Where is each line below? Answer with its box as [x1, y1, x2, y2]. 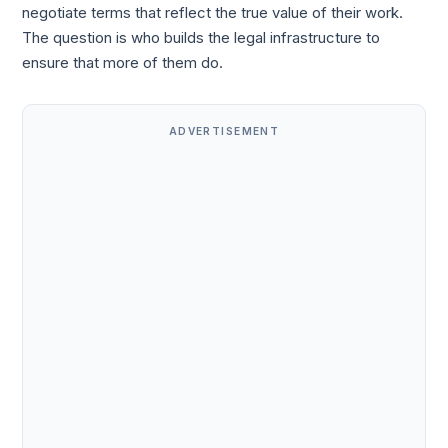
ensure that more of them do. [22, 53, 224, 72]
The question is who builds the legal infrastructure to [22, 28, 381, 47]
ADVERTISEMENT [168, 124, 280, 137]
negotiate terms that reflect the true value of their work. [22, 3, 404, 22]
